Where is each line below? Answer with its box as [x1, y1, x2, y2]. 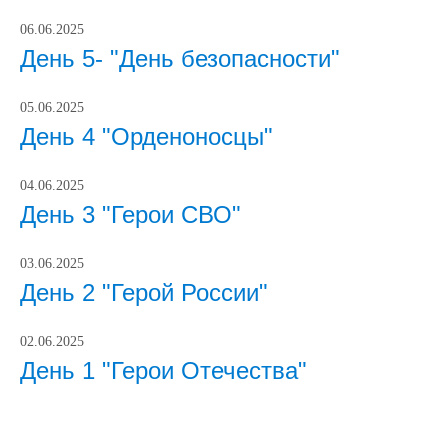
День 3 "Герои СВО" [20, 201, 241, 228]
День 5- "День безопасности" [20, 45, 340, 72]
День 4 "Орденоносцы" [20, 123, 273, 150]
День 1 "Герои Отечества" [20, 357, 307, 384]
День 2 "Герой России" [20, 279, 268, 306]
